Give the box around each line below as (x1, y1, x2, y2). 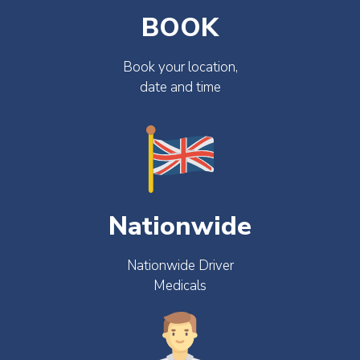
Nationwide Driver (126, 256, 234, 275)
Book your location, (122, 58, 238, 77)
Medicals (153, 276, 207, 295)
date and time (139, 78, 221, 97)
